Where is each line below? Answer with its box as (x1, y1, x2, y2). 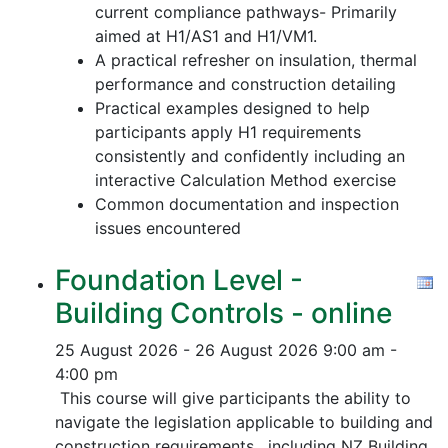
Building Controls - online (55, 296, 392, 330)
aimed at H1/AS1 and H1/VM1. (95, 26, 317, 46)
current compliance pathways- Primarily (95, 2, 397, 22)
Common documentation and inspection (95, 194, 399, 214)
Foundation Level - (55, 263, 303, 297)
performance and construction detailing (95, 74, 396, 94)
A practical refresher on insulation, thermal (95, 50, 417, 70)
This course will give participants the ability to (55, 388, 411, 408)
